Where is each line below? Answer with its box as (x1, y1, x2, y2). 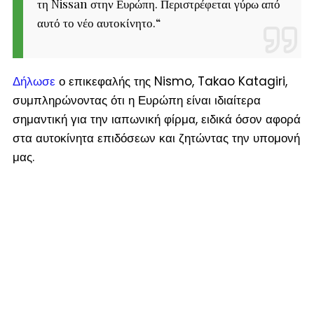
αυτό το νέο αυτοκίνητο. (36, 14, 156, 30)
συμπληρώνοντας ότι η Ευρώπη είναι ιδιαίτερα (12, 91, 261, 109)
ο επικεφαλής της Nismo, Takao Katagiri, (55, 72, 287, 90)
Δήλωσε (12, 72, 55, 90)
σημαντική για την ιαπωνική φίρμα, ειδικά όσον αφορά (12, 110, 301, 128)
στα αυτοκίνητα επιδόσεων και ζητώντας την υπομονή (12, 129, 300, 146)
